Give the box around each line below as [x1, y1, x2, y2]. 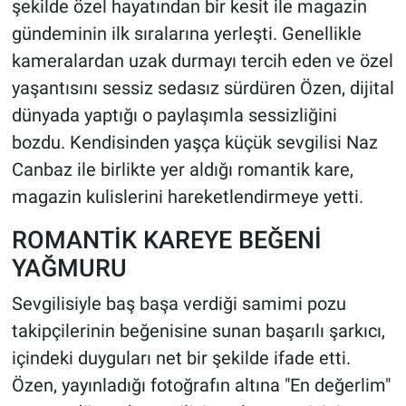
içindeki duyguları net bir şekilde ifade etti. [11, 346, 351, 369]
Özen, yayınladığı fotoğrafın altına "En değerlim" [11, 373, 391, 396]
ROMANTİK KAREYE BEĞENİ [11, 226, 322, 255]
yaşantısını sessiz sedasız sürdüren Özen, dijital [11, 77, 394, 100]
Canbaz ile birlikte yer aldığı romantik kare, [11, 159, 353, 181]
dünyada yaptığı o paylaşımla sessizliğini [11, 104, 337, 127]
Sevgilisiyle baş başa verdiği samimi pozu [11, 292, 346, 314]
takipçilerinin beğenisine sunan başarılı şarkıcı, [11, 319, 385, 342]
